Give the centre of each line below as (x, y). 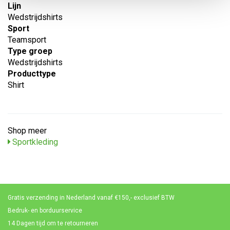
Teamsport (27, 40)
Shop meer (27, 131)
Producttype (32, 74)
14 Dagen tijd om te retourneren (53, 223)
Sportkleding (34, 142)
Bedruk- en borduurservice (45, 210)
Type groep (30, 51)
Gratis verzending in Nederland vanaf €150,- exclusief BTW (91, 198)
